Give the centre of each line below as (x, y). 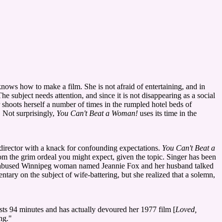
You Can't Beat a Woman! (97, 113)
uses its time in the (167, 113)
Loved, (186, 209)
